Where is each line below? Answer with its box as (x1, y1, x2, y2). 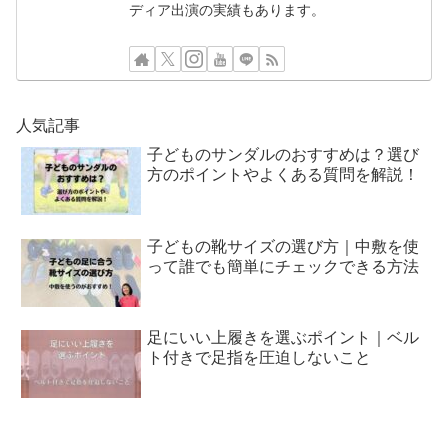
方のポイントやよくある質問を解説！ (147, 162, 420, 186)
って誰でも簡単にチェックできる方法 (147, 253, 420, 277)
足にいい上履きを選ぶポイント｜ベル (147, 325, 420, 349)
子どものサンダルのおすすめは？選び (147, 142, 420, 166)
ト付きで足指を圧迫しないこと (147, 345, 372, 369)
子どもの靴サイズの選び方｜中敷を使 (147, 233, 420, 257)
